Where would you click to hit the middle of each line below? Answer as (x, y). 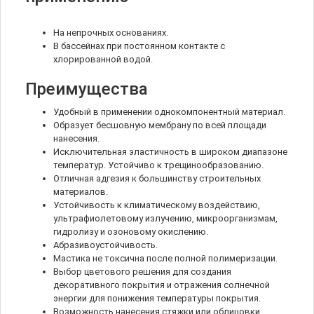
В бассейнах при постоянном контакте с (139, 46)
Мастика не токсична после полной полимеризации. (165, 259)
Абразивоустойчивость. (105, 245)
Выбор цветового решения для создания (142, 272)
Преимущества (87, 89)
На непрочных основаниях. (111, 33)
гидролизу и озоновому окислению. (131, 232)
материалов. (81, 192)
